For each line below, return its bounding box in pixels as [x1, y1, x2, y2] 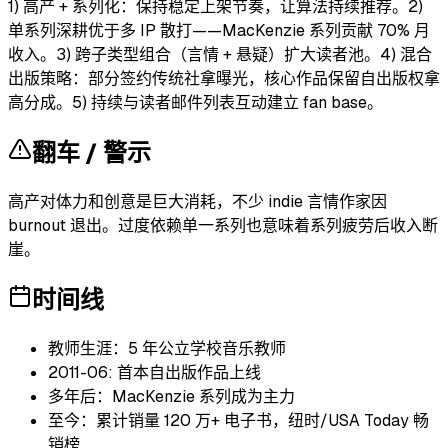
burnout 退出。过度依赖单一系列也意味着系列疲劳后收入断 [8, 214, 438, 236]
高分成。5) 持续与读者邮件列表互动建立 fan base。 [8, 91, 383, 113]
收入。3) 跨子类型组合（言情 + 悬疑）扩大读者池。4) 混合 [8, 43, 432, 65]
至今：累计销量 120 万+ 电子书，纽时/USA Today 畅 [48, 409, 429, 431]
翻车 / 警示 [32, 136, 151, 168]
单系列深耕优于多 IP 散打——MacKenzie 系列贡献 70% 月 [8, 19, 430, 41]
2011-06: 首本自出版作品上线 [48, 361, 261, 383]
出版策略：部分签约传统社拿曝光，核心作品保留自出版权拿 [8, 67, 440, 89]
